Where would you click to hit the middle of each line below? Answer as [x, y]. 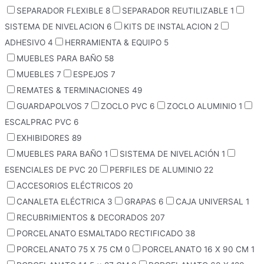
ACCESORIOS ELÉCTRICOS [70, 186]
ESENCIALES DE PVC [46, 170]
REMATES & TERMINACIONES [74, 90]
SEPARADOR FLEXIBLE [61, 11]
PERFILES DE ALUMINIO [157, 170]
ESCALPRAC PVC [39, 122]
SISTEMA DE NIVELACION [56, 27]
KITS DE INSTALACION [169, 27]
